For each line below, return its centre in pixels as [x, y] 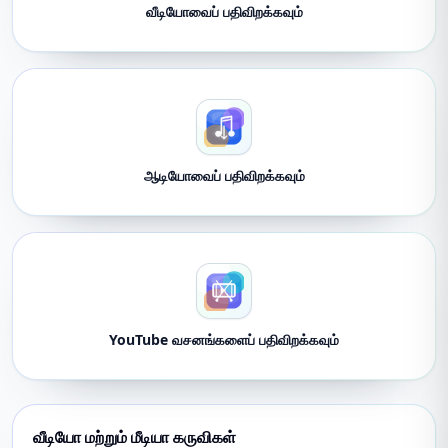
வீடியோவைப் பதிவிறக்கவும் [224, 11]
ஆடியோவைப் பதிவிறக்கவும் [224, 175]
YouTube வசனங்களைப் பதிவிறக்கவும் [224, 339]
